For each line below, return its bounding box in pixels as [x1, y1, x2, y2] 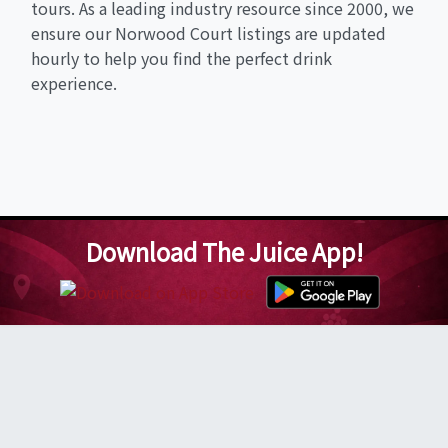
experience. [31, 71, 117, 96]
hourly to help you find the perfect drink [31, 46, 332, 71]
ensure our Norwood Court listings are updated [31, 21, 386, 46]
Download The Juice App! [85, 234, 363, 270]
